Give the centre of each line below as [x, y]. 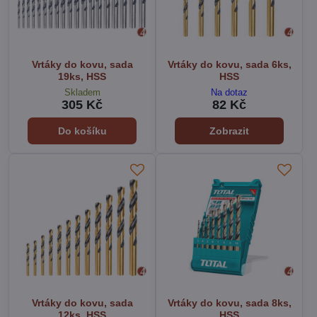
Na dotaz [229, 93]
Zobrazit [229, 131]
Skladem [82, 93]
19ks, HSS [82, 76]
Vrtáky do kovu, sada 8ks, [229, 303]
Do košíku [82, 131]
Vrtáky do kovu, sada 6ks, [229, 64]
